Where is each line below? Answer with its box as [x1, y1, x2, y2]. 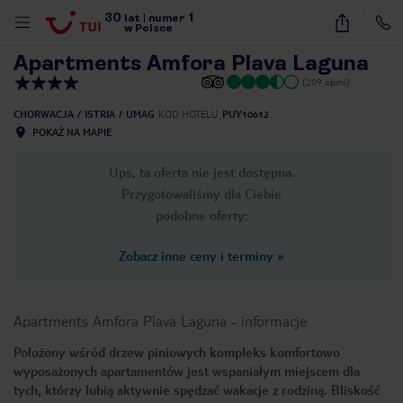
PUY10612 [222, 108, 269, 120]
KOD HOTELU [158, 108, 219, 120]
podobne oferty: [155, 207, 248, 223]
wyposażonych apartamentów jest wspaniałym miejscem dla [13, 363, 360, 379]
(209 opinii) [302, 76, 350, 87]
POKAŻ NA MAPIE [32, 126, 112, 138]
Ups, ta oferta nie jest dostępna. [108, 164, 295, 180]
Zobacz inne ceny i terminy [119, 247, 273, 264]
